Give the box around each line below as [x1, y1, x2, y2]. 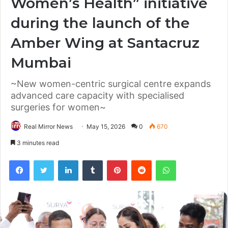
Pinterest [127, 156, 156, 164]
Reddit [151, 156, 172, 164]
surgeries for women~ [11, 102, 106, 113]
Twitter [53, 156, 76, 164]
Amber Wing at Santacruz [11, 34, 199, 52]
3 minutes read [15, 139, 59, 147]
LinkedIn [78, 156, 104, 164]
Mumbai [11, 54, 79, 72]
